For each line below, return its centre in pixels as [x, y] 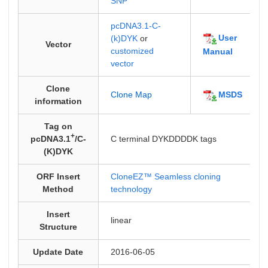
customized [132, 51]
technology [131, 189]
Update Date [58, 252]
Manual [217, 51]
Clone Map [131, 95]
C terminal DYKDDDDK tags [163, 139]
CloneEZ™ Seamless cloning [165, 176]
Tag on [58, 126]
